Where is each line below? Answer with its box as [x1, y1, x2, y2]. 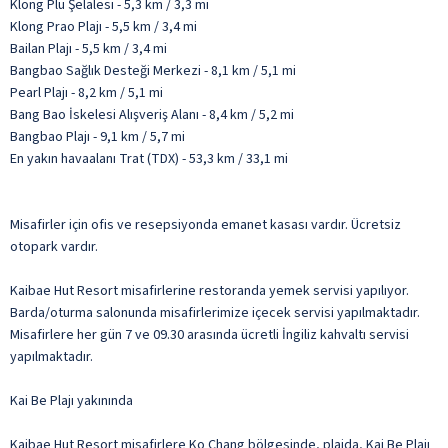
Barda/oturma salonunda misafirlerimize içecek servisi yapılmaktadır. [10, 302, 420, 323]
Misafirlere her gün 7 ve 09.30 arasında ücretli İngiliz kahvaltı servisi [10, 324, 409, 345]
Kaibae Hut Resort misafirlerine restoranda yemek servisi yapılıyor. [10, 280, 409, 301]
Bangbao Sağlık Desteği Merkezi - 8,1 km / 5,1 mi [10, 60, 296, 81]
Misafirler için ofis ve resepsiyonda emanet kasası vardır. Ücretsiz [10, 214, 401, 235]
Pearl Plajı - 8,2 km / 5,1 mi [10, 82, 163, 103]
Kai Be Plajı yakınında [10, 390, 133, 411]
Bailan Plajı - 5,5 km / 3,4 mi [10, 38, 167, 59]
